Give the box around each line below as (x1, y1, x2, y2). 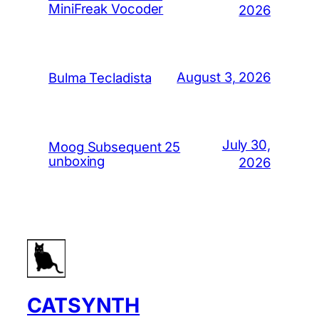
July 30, (221, 136, 271, 152)
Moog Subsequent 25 (48, 138, 181, 155)
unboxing (48, 152, 105, 169)
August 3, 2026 (177, 69, 271, 85)
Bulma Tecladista (48, 69, 152, 85)
